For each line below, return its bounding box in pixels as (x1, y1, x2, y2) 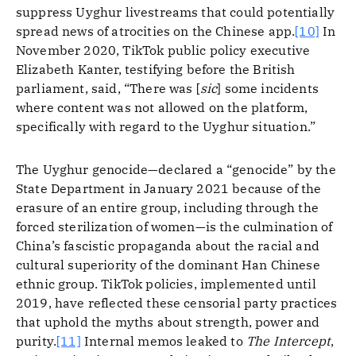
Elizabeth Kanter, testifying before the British (16, 61, 296, 77)
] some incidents (217, 80, 319, 96)
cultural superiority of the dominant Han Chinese (16, 257, 320, 273)
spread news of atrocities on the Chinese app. (16, 23, 296, 39)
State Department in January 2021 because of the (16, 180, 322, 196)
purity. (16, 333, 57, 349)
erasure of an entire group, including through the (16, 199, 319, 215)
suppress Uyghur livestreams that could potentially (16, 4, 335, 20)
